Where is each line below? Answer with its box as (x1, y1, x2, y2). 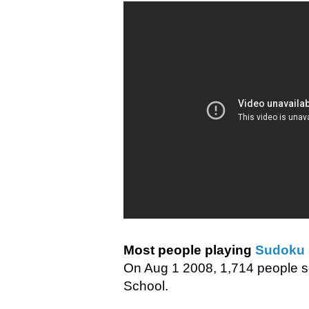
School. (123, 279, 168, 294)
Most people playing (123, 243, 255, 258)
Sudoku (255, 243, 305, 258)
